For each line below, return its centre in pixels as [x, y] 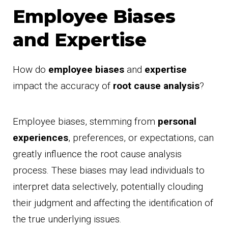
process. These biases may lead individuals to [109, 170]
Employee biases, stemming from [85, 122]
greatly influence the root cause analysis [97, 154]
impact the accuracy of [63, 86]
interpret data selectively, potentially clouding [108, 187]
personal [177, 122]
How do [31, 70]
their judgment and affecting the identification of [113, 203]
